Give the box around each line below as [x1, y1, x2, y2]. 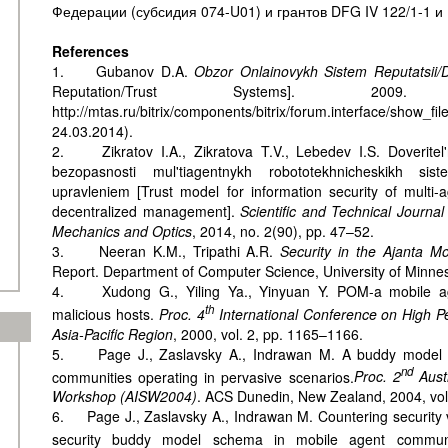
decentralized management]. [52, 201, 240, 221]
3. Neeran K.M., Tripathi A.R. [52, 241, 281, 261]
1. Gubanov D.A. [52, 61, 195, 81]
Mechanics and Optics [52, 221, 192, 241]
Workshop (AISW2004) [52, 386, 197, 407]
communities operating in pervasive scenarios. [52, 366, 354, 387]
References [52, 41, 129, 61]
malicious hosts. [52, 303, 159, 324]
